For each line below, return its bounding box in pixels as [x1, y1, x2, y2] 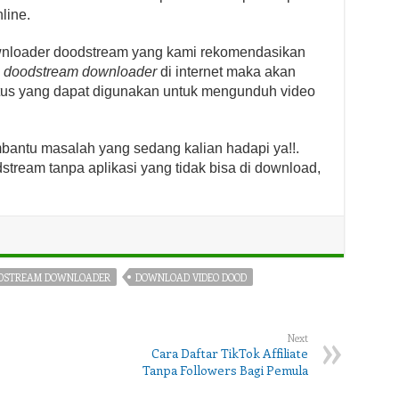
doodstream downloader [3, 64, 160, 79]
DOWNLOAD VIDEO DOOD [134, 271, 247, 284]
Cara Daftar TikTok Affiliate [151, 345, 308, 362]
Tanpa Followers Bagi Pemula [142, 362, 308, 379]
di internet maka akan [159, 64, 296, 79]
